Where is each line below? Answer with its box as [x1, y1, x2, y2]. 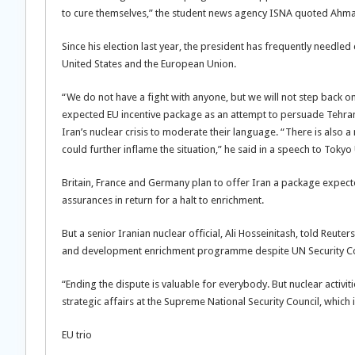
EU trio [62, 329, 92, 341]
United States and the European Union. [62, 58, 236, 70]
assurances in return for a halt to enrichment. [62, 194, 264, 206]
